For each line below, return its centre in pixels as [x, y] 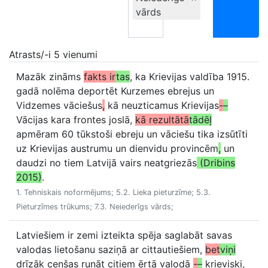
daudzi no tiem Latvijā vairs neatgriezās [106, 163]
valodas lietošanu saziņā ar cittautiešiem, [111, 249]
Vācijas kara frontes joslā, [76, 120]
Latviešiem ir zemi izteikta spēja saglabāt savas [124, 235]
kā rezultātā [162, 120]
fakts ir [100, 77]
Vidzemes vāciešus [59, 105]
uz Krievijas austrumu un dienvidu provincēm [117, 148]
